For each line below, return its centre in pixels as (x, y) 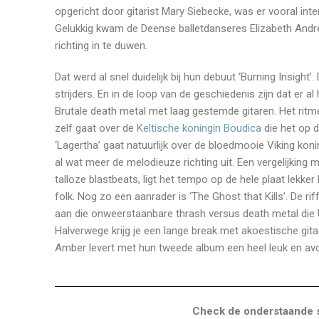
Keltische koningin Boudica (199, 128)
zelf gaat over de (96, 128)
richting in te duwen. (101, 46)
